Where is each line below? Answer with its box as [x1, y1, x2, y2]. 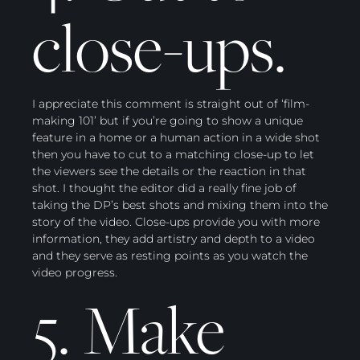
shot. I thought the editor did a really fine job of [32, 181, 297, 196]
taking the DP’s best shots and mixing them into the [32, 198, 328, 213]
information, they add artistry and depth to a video [32, 231, 315, 247]
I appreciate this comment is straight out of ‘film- [32, 96, 309, 112]
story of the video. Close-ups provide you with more [32, 215, 320, 230]
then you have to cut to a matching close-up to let [32, 147, 314, 162]
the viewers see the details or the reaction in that [32, 164, 306, 179]
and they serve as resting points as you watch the [32, 248, 308, 264]
